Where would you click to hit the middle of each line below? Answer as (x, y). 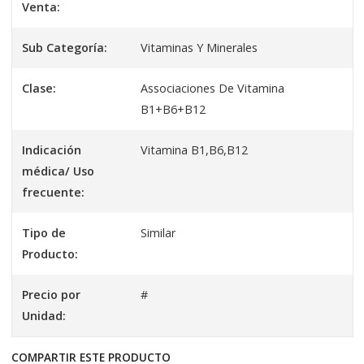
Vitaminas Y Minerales (199, 48)
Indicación (51, 150)
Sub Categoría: (64, 48)
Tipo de (43, 233)
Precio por (51, 295)
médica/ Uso (58, 171)
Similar (158, 233)
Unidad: (43, 316)
